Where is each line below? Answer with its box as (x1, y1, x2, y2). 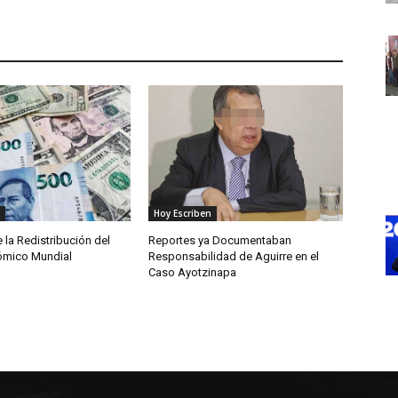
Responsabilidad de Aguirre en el (148, 250, 320, 264)
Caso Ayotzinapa (148, 266, 237, 280)
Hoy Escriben (154, 207, 212, 220)
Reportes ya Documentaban (148, 234, 292, 248)
